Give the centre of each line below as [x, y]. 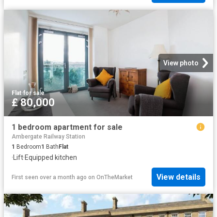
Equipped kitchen [51, 157]
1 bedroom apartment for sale [67, 127]
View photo [181, 63]
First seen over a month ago [49, 177]
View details [178, 177]
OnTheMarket [115, 177]
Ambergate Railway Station [48, 137]
